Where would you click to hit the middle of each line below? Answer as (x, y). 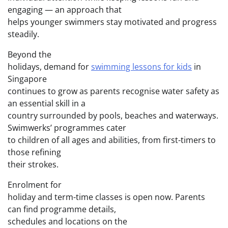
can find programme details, (62, 209)
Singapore (27, 79)
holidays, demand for (49, 66)
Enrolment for (35, 184)
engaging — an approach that (65, 9)
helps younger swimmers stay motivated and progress (112, 22)
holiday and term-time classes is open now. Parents (106, 197)
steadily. (23, 34)
